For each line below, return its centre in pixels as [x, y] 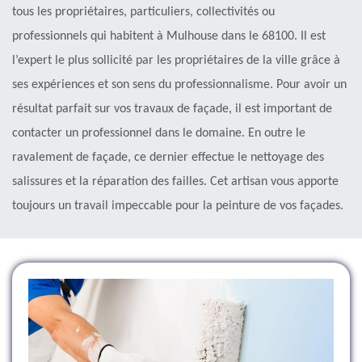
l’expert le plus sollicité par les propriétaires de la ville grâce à [176, 60]
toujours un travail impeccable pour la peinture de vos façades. [178, 206]
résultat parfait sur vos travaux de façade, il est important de [172, 109]
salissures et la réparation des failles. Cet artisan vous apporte [175, 181]
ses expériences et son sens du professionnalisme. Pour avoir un [179, 84]
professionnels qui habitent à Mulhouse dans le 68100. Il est [169, 36]
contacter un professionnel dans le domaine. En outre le [159, 133]
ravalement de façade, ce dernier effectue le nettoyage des [168, 157]
